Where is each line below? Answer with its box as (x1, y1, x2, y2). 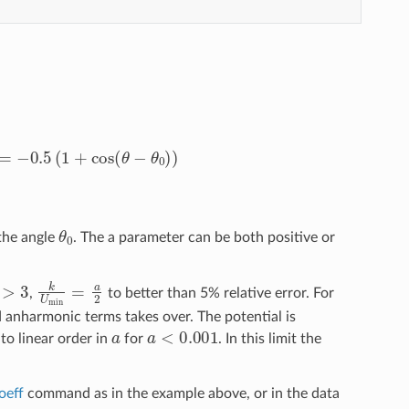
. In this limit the (218, 331, 322, 347)
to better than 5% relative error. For (103, 285, 334, 300)
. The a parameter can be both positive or (72, 229, 335, 245)
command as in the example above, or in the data (23, 386, 340, 402)
